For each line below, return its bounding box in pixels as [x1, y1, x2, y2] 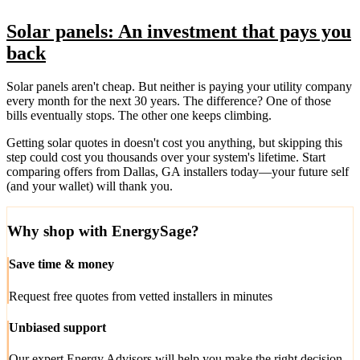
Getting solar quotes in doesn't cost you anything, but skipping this [6, 136, 342, 150]
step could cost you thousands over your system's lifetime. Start [6, 150, 325, 165]
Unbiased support [9, 320, 106, 334]
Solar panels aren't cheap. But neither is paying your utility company [6, 80, 352, 94]
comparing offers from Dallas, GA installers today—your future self [6, 165, 349, 179]
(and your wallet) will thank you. [6, 179, 173, 194]
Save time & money [9, 257, 114, 272]
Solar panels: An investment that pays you [6, 20, 351, 42]
